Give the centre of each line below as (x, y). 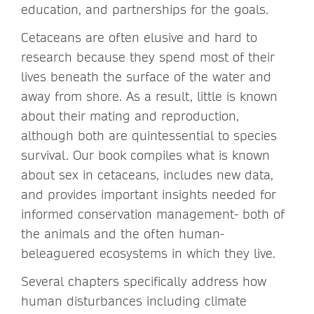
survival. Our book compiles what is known (145, 155)
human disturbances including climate (134, 301)
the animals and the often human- (123, 233)
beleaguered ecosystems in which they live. (150, 253)
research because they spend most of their (148, 57)
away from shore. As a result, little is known (149, 96)
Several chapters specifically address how (144, 281)
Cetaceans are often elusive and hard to (139, 37)
